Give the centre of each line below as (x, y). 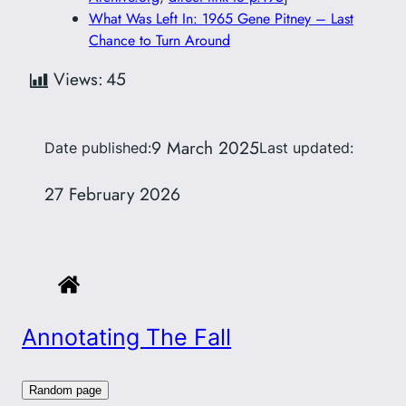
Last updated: (306, 147)
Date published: (97, 147)
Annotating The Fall (126, 338)
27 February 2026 (112, 193)
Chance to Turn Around (159, 41)
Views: (78, 79)
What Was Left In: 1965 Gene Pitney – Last (221, 19)
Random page (65, 390)
